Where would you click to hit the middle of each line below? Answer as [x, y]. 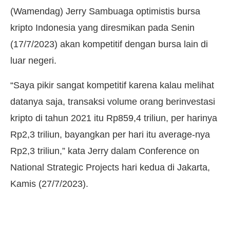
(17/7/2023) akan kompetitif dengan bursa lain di [109, 44]
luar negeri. [33, 61]
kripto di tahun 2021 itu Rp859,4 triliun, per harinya [114, 118]
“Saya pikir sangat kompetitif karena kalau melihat [112, 85]
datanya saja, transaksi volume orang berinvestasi [113, 102]
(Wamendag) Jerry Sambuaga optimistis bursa [105, 11]
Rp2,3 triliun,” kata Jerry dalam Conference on [105, 151]
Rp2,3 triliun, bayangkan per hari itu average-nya [110, 135]
